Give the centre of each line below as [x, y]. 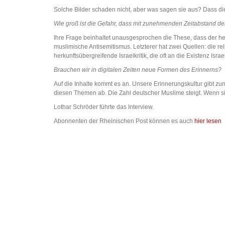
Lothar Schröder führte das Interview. [104, 107]
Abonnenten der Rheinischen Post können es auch [124, 121]
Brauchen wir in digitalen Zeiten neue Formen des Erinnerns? [138, 70]
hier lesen [208, 121]
